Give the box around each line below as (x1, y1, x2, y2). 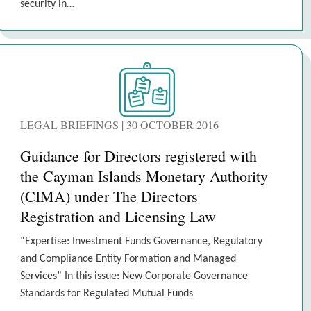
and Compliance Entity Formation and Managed (20, 253, 236, 264)
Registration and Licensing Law (20, 206, 216, 226)
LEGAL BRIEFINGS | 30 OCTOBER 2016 (20, 117, 219, 132)
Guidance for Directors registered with (20, 146, 257, 166)
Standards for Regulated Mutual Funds (20, 288, 193, 299)
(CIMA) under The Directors (20, 186, 198, 206)
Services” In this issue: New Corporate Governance (20, 271, 248, 282)
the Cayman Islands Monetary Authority (20, 166, 268, 186)
